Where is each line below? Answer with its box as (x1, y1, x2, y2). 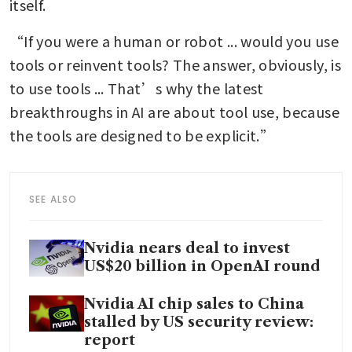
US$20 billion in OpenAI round (84, 258, 321, 276)
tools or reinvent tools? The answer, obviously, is (9, 54, 341, 75)
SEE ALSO (29, 192, 78, 207)
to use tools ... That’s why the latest (9, 78, 264, 99)
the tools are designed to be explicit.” (9, 125, 275, 146)
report (84, 331, 135, 349)
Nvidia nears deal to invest (84, 240, 290, 258)
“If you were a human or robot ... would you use (9, 31, 339, 52)
